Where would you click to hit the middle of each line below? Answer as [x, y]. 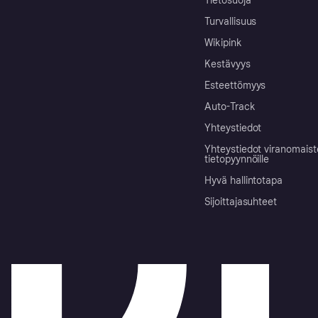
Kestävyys [227, 65]
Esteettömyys [235, 86]
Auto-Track [230, 107]
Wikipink [223, 43]
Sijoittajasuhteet [241, 202]
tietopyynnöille [237, 160]
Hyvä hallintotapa [244, 181]
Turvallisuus [231, 22]
